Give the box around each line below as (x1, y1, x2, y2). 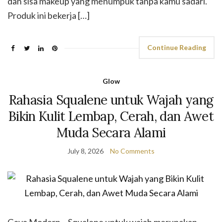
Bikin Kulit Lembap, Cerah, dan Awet (8, 108, 214, 124)
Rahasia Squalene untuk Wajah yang (8, 92, 214, 108)
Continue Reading (147, 43, 206, 52)
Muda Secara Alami (56, 124, 166, 141)
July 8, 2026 (67, 147, 104, 155)
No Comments (110, 147, 155, 155)
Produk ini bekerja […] (7, 10, 90, 21)
